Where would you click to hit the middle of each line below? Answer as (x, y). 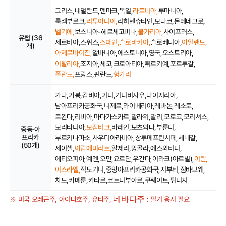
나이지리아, (162, 95)
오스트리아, (178, 53)
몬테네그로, (189, 21)
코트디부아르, (126, 180)
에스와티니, (166, 148)
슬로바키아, (135, 42)
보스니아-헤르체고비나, (106, 32)
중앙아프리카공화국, (133, 169)
